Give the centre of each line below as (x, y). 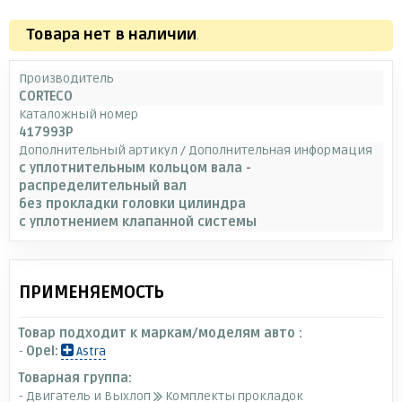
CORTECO (46, 96)
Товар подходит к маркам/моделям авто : (161, 333)
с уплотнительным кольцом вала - (135, 168)
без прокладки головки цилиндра (132, 204)
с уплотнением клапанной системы (138, 222)
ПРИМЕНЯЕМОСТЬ (92, 292)
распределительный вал (103, 186)
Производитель (66, 78)
